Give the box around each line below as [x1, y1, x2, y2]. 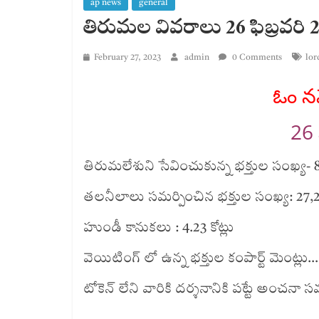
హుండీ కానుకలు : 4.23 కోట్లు [83, 221, 234, 234]
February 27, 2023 [94, 53, 161, 62]
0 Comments [230, 53, 282, 62]
